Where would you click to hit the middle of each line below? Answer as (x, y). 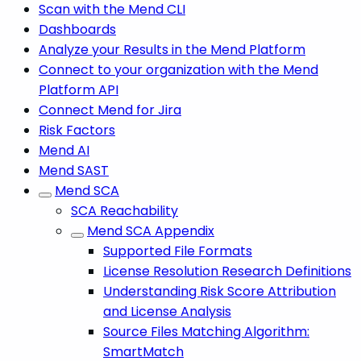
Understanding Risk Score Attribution (220, 291)
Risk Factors (77, 130)
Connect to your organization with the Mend (178, 69)
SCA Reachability (124, 210)
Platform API (79, 89)
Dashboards (77, 29)
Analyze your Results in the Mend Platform (172, 49)
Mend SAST (74, 170)
